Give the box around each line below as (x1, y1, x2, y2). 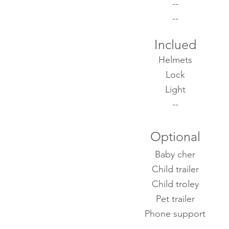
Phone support (145, 208, 205, 219)
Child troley (151, 178, 199, 190)
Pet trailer (155, 193, 195, 204)
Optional (150, 129, 200, 144)
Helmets (158, 54, 192, 65)
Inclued (154, 37, 196, 52)
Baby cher (155, 149, 195, 160)
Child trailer (151, 164, 199, 175)
